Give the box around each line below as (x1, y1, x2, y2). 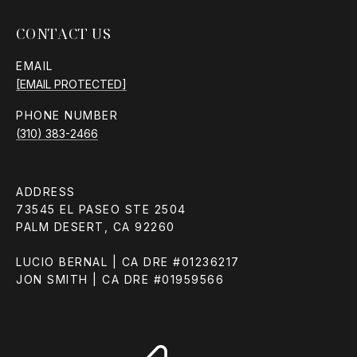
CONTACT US (16, 24, 112, 44)
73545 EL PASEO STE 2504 (16, 202, 186, 217)
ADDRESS (16, 185, 76, 199)
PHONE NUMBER (16, 108, 118, 123)
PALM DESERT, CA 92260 (16, 220, 175, 234)
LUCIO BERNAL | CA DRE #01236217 (16, 255, 240, 269)
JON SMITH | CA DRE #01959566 (16, 273, 224, 287)
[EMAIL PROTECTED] (16, 77, 127, 92)
